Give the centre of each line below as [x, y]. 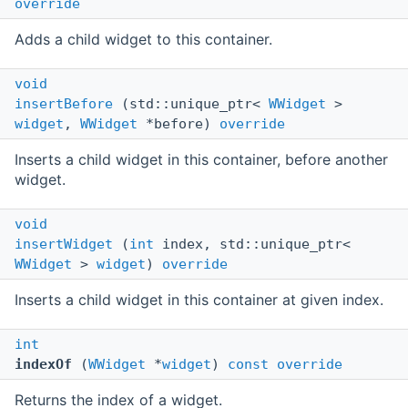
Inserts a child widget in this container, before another [201, 160]
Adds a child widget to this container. [143, 40]
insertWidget [64, 245]
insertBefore [64, 104]
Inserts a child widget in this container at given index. [199, 300]
